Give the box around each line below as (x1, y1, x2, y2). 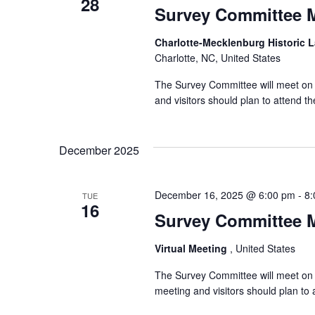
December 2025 (59, 142, 139, 159)
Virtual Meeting (154, 241, 230, 256)
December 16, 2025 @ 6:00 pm (154, 188, 295, 202)
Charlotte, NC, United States (154, 51, 281, 65)
